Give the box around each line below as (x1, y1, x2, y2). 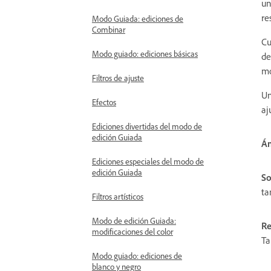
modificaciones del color (92, 226, 173, 237)
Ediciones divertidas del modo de (92, 121, 202, 131)
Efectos (92, 97, 116, 107)
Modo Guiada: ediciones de (92, 13, 183, 24)
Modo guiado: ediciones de (92, 250, 182, 261)
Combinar (92, 24, 125, 34)
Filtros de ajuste (92, 73, 144, 83)
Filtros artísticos (92, 191, 143, 201)
